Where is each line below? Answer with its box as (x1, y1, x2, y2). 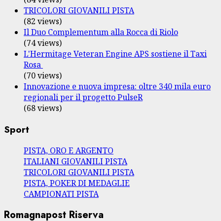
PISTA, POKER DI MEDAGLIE (24, 178, 130, 189)
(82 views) (24, 15, 62, 27)
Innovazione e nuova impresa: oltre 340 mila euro (24, 80, 211, 92)
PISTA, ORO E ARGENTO (24, 145, 113, 156)
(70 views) (24, 70, 62, 81)
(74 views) (24, 37, 62, 48)
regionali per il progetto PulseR (24, 91, 143, 103)
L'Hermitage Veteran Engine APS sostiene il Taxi (24, 48, 207, 59)
